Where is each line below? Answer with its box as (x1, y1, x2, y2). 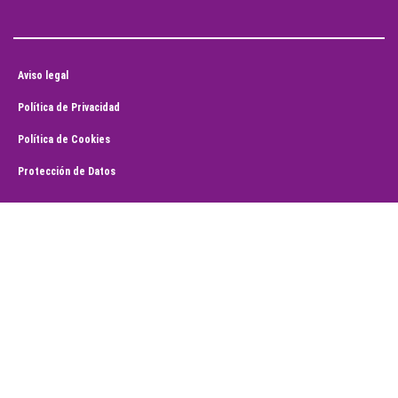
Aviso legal (18, 69, 68, 83)
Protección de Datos (18, 165, 115, 179)
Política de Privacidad (18, 101, 120, 115)
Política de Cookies (18, 133, 110, 147)
